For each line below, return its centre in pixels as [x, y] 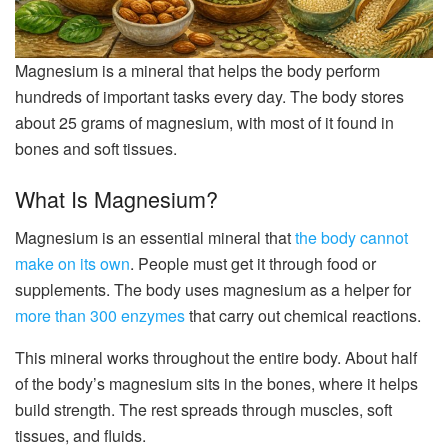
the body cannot [351, 237]
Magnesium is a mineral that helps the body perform [197, 71]
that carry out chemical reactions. [303, 315]
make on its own [72, 263]
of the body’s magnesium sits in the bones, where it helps [216, 383]
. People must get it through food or [253, 263]
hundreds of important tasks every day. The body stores [209, 97]
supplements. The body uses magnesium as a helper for [213, 289]
